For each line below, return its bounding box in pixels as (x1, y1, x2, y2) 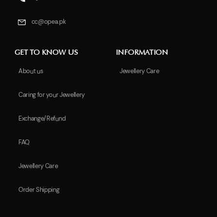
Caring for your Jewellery (18, 90, 85, 99)
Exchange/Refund (18, 114, 66, 123)
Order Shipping (18, 185, 60, 194)
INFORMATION (116, 49, 168, 57)
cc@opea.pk (30, 17, 66, 26)
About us (18, 66, 44, 75)
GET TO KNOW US (15, 49, 78, 57)
